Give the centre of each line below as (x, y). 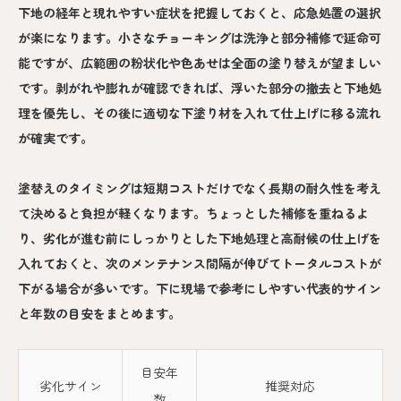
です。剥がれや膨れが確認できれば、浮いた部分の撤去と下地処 (200, 88)
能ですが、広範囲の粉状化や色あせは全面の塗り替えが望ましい (200, 63)
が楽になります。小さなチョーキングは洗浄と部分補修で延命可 (200, 38)
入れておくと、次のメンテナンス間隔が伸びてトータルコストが (200, 264)
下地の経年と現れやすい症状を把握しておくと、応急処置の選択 (200, 13)
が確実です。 (55, 138)
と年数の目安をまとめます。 (99, 314)
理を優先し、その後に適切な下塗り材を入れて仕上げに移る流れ (200, 113)
